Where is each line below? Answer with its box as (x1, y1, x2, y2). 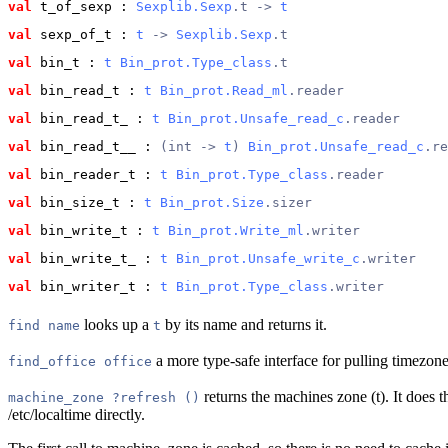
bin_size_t (32, 195, 120, 211)
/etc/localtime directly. (8, 406, 145, 424)
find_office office (8, 354, 152, 370)
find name (8, 318, 80, 334)
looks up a (80, 316, 153, 334)
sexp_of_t (32, 27, 112, 43)
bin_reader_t (32, 167, 136, 183)
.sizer (264, 195, 312, 211)
